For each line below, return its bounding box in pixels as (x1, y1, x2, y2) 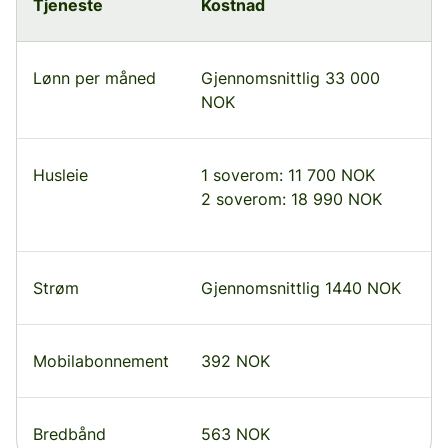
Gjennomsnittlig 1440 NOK (201, 278, 401, 299)
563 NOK (201, 424, 270, 445)
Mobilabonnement (33, 351, 169, 372)
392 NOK (201, 351, 270, 372)
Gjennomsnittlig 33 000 (201, 68, 380, 89)
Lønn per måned (33, 68, 156, 89)
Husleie (33, 165, 88, 186)
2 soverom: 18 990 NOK (201, 189, 382, 210)
